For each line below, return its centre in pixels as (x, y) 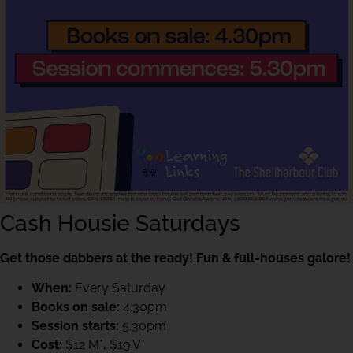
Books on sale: (77, 307)
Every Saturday (119, 288)
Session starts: (75, 326)
